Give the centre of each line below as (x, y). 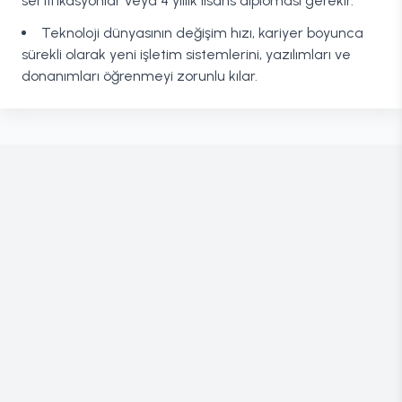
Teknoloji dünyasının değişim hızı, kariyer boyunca (202, 33)
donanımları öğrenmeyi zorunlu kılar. (140, 76)
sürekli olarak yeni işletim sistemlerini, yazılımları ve (186, 54)
